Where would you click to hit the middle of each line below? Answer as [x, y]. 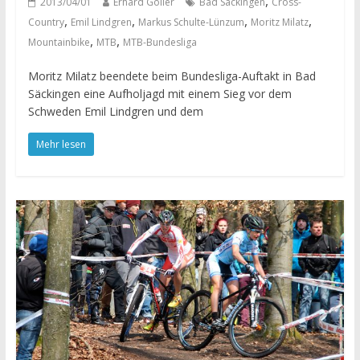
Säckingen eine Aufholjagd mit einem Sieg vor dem [160, 94]
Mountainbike [59, 43]
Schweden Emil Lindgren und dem [115, 112]
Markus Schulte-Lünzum [191, 22]
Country [46, 22]
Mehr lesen [61, 145]
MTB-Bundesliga [160, 43]
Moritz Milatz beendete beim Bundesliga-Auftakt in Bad [172, 76]
